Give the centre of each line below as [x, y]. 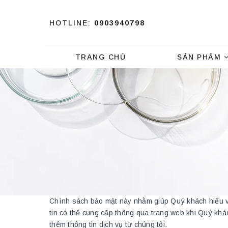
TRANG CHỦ [101, 57]
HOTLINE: [70, 23]
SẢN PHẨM [201, 57]
